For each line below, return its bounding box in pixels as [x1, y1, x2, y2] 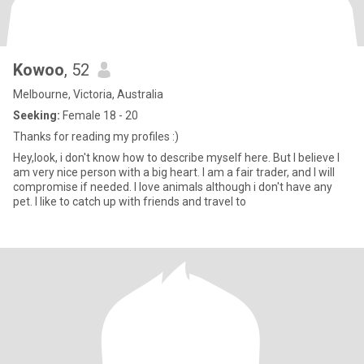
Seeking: [13, 109, 60, 122]
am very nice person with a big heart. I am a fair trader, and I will [13, 166, 335, 179]
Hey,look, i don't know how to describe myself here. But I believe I [13, 151, 340, 164]
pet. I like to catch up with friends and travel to [13, 195, 246, 208]
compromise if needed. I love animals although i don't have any [13, 180, 332, 193]
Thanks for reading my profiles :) [13, 130, 179, 143]
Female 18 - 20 [60, 109, 138, 122]
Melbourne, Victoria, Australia [13, 88, 163, 101]
